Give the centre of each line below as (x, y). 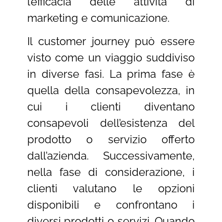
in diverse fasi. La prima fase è (111, 74)
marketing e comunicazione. (98, 18)
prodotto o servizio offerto (111, 139)
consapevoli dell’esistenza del (111, 123)
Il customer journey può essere (111, 41)
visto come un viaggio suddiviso (111, 57)
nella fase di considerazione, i (111, 172)
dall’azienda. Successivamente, (111, 155)
